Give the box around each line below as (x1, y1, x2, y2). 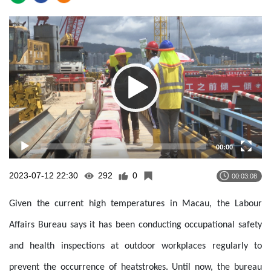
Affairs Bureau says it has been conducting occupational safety (9, 220, 262, 230)
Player (8, 33, 33, 43)
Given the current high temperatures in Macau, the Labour (9, 199, 262, 209)
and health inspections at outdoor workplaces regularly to (9, 241, 262, 252)
